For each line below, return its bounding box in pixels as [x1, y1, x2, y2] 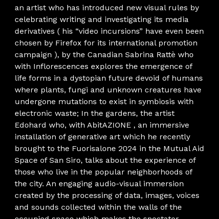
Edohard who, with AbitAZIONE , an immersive [15, 120, 189, 130]
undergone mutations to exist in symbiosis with [15, 96, 194, 106]
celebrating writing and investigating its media [15, 14, 189, 24]
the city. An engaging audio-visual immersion [15, 178, 184, 188]
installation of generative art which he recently [15, 131, 190, 141]
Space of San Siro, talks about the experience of [15, 155, 196, 165]
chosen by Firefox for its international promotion [15, 38, 197, 47]
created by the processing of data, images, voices [15, 190, 199, 200]
